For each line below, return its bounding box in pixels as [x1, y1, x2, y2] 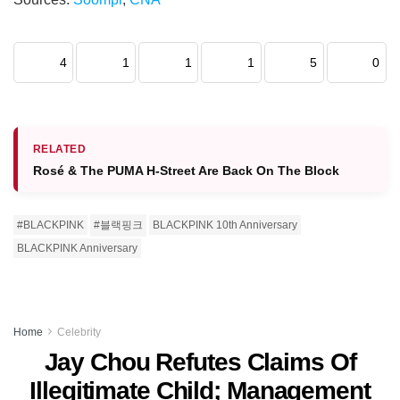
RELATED [33, 142, 87, 155]
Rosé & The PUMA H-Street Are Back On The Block [33, 162, 339, 178]
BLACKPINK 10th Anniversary [153, 218, 297, 231]
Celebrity [57, 325, 101, 338]
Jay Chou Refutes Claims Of [44, 347, 356, 376]
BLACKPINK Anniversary [17, 241, 137, 254]
